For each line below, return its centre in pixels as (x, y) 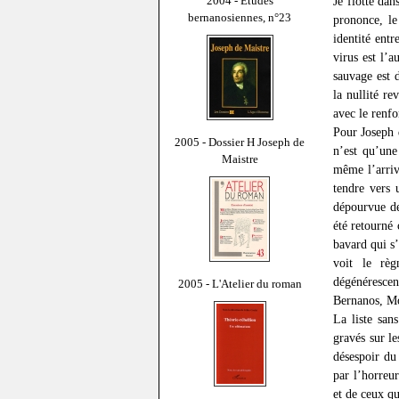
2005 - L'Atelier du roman (240, 283)
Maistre (240, 159)
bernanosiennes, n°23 (240, 17)
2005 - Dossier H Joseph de (240, 142)
